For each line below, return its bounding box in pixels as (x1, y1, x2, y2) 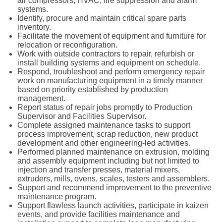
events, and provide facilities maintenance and (17, 210, 180, 219)
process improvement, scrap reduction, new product (17, 130, 198, 138)
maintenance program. (17, 192, 96, 201)
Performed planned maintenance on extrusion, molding (17, 148, 210, 156)
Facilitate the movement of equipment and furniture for (17, 32, 206, 40)
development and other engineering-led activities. (17, 139, 190, 147)
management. (17, 94, 65, 103)
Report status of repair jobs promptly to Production (17, 103, 192, 111)
